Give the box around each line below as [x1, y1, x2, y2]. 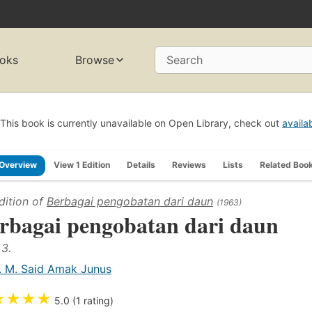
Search [166, 53, 203, 68]
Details [127, 159, 155, 170]
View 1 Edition [54, 159, 110, 170]
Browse [75, 53, 115, 68]
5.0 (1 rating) [54, 294, 114, 306]
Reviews [172, 159, 206, 170]
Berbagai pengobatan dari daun [47, 194, 213, 208]
